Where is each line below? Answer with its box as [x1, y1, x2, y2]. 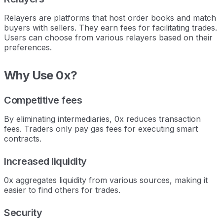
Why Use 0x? [4, 68, 77, 82]
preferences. [4, 42, 52, 52]
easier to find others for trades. [4, 184, 120, 195]
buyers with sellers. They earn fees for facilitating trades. [4, 22, 217, 33]
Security [4, 206, 42, 219]
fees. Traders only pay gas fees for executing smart [4, 123, 198, 134]
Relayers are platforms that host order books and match [4, 12, 216, 23]
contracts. [4, 133, 41, 144]
